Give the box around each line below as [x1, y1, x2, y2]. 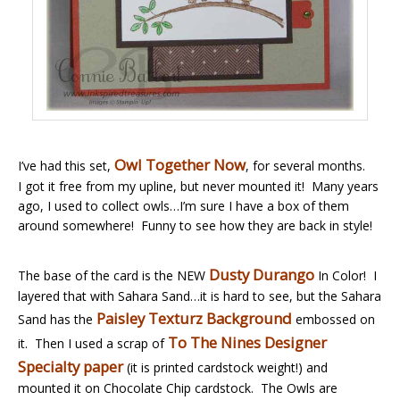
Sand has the [18, 311, 96, 328]
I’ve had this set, [18, 157, 114, 174]
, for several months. [246, 157, 369, 174]
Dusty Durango [209, 264, 318, 285]
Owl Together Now [114, 154, 246, 175]
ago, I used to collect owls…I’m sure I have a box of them [18, 197, 349, 214]
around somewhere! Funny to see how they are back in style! [18, 217, 372, 234]
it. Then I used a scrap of [18, 335, 168, 352]
